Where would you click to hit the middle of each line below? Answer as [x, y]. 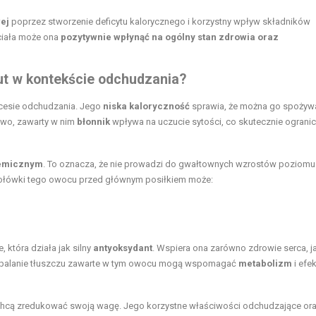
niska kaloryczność [146, 107]
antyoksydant [123, 248]
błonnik [93, 122]
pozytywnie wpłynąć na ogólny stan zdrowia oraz [170, 37]
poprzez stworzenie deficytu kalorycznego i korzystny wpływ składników [160, 22]
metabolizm [265, 264]
